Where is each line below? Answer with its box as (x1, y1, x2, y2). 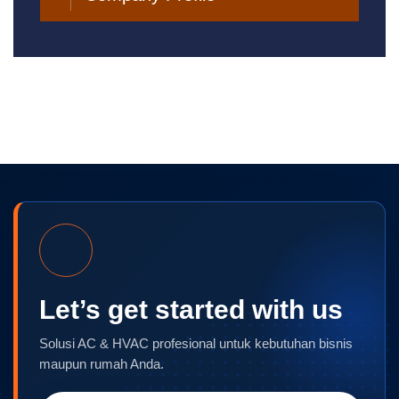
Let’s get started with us (39, 295, 343, 325)
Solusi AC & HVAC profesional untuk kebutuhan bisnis (39, 336, 353, 352)
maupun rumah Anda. (39, 356, 164, 372)
